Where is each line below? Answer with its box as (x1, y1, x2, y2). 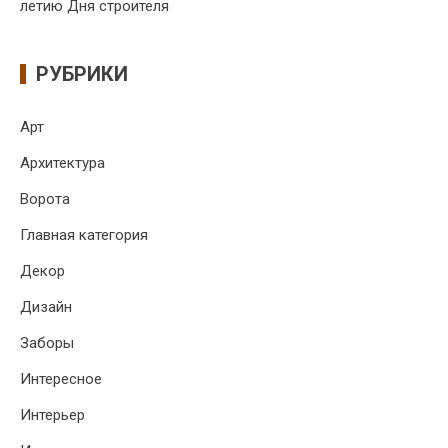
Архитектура (20, 154, 105, 173)
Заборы (20, 334, 74, 353)
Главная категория (20, 226, 148, 245)
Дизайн (20, 298, 72, 317)
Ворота (20, 190, 70, 209)
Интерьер (20, 406, 85, 425)
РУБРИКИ (36, 62, 128, 87)
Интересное (20, 370, 102, 389)
